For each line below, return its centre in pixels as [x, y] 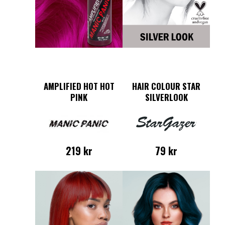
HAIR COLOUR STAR [166, 86]
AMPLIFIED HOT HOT [79, 86]
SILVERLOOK [166, 97]
